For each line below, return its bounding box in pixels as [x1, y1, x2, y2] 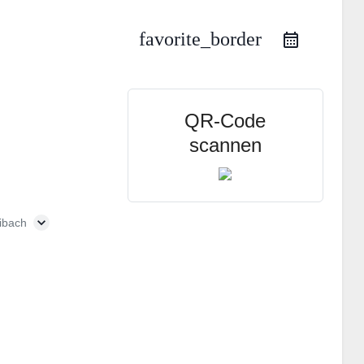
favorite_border [139, 28, 262, 50]
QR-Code [184, 110, 266, 132]
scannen [188, 134, 262, 157]
